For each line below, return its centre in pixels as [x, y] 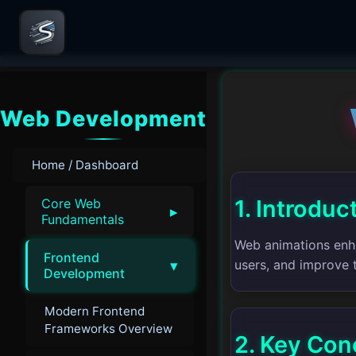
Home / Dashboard [85, 164]
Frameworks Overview [108, 329]
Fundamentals [83, 219]
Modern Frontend [95, 311]
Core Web [71, 203]
